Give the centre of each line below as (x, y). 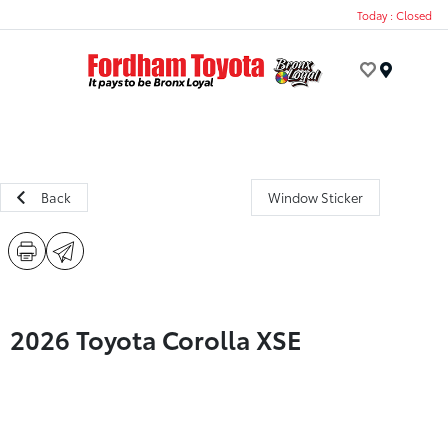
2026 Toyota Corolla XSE (156, 338)
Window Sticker (315, 197)
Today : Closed (394, 14)
